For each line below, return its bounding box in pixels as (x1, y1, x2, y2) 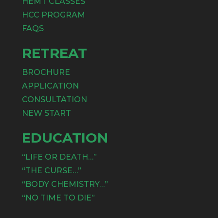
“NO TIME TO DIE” (21, 193, 95, 202)
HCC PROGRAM (21, 10, 85, 19)
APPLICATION (21, 81, 79, 91)
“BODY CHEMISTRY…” (21, 179, 108, 189)
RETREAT (21, 44, 87, 61)
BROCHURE (21, 67, 70, 77)
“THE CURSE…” (21, 165, 81, 175)
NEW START (21, 108, 71, 118)
